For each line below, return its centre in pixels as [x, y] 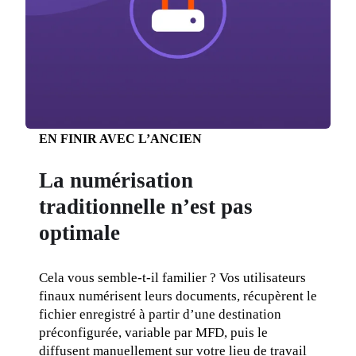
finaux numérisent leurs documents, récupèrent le [178, 296]
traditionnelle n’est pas [145, 207]
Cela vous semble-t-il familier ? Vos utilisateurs [172, 277]
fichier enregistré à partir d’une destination [160, 314]
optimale [79, 233]
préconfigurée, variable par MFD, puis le [153, 332]
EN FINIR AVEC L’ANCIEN [120, 139]
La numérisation [116, 181]
